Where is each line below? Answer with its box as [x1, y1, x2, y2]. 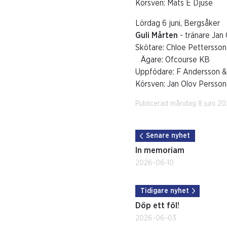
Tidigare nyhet [140, 187, 189, 195]
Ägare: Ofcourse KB [135, 56, 210, 64]
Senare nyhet [146, 132, 191, 139]
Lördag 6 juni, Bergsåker [135, 19, 220, 28]
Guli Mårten [135, 31, 178, 40]
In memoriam [135, 146, 184, 155]
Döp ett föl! [135, 201, 179, 210]
